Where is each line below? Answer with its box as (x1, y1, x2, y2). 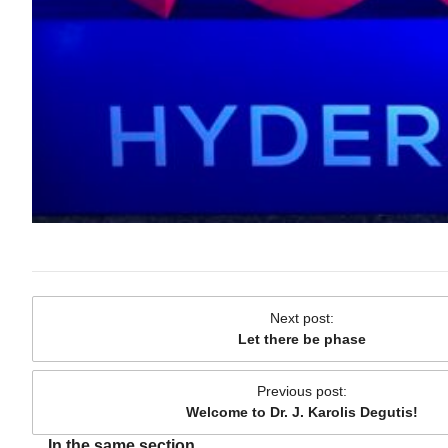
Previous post (257, 383, 343, 400)
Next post (270, 309, 330, 326)
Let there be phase (238, 330, 366, 347)
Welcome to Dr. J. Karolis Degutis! (186, 404, 418, 421)
